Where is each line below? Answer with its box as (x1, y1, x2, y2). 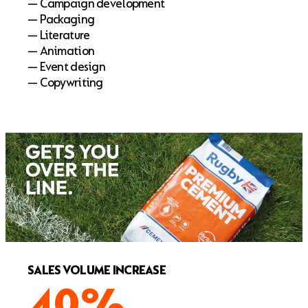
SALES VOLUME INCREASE (27, 263, 166, 279)
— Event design (27, 58, 106, 75)
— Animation (27, 43, 95, 59)
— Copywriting (27, 74, 103, 91)
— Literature (27, 27, 90, 43)
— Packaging (27, 11, 95, 27)
